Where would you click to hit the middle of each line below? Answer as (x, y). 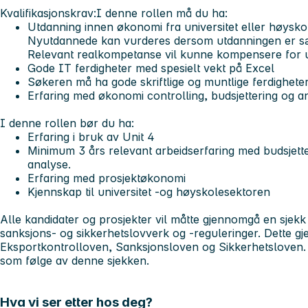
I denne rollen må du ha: (162, 13)
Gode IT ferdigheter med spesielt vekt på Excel (153, 68)
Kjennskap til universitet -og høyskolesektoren (149, 192)
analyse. (51, 165)
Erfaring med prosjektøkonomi (107, 178)
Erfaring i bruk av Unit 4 (91, 137)
